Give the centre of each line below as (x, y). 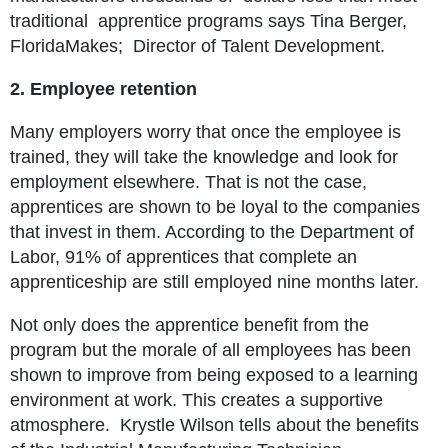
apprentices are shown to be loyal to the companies (215, 207)
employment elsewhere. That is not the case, (188, 182)
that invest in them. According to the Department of (212, 232)
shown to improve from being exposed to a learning (214, 375)
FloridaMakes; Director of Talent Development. (197, 46)
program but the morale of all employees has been (210, 350)
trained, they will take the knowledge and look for (204, 157)
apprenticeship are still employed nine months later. (214, 282)
